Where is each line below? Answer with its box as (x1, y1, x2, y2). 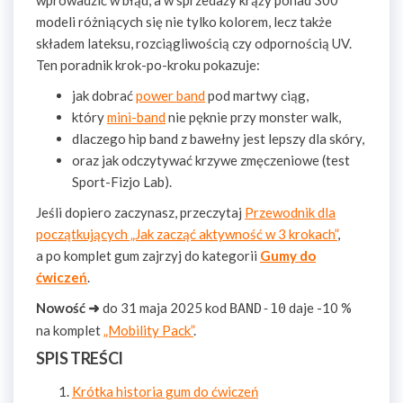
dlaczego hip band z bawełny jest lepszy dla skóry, (72, 130, 364, 147)
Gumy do (260, 247, 316, 264)
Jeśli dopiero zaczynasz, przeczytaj (36, 204, 245, 220)
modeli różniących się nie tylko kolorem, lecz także (36, 13, 332, 30)
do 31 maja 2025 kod (100, 300, 229, 316)
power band (136, 87, 205, 103)
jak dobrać (72, 87, 136, 103)
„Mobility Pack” (103, 322, 193, 338)
